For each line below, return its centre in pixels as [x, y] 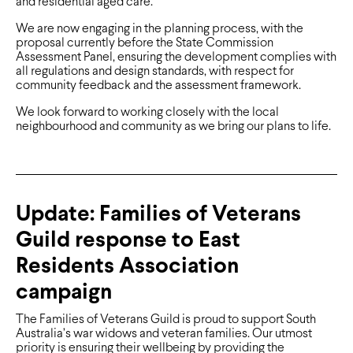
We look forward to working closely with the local [147, 113]
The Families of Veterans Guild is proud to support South [166, 320]
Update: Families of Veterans [158, 216]
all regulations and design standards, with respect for [155, 72]
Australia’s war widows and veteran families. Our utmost [164, 334]
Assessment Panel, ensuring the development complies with [176, 58]
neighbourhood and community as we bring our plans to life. [173, 127]
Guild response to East [128, 242]
